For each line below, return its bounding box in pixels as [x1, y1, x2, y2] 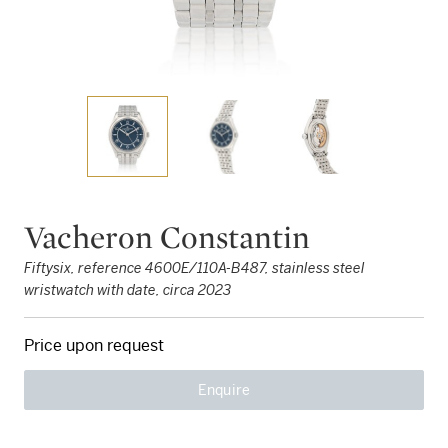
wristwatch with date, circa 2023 [24, 280, 231, 299]
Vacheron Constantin [24, 216, 310, 256]
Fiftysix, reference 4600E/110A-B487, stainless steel [24, 258, 365, 277]
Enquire [197, 380, 251, 399]
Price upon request [24, 334, 164, 356]
